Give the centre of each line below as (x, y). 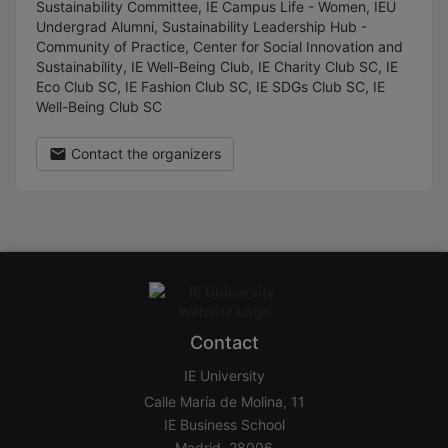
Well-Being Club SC (99, 106)
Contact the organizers (144, 153)
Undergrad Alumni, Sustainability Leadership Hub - (201, 26)
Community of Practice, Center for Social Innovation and (219, 46)
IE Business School (224, 424)
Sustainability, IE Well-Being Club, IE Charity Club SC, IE (217, 66)
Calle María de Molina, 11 (224, 401)
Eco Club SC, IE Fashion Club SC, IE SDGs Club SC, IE (210, 86)
